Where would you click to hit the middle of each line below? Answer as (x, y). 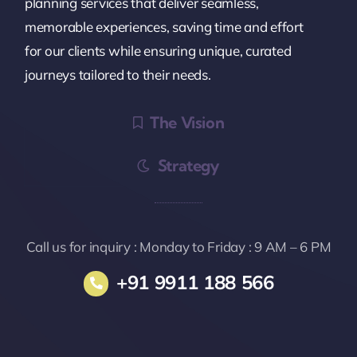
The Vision (187, 123)
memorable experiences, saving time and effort (164, 27)
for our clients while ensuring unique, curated (158, 51)
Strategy (188, 166)
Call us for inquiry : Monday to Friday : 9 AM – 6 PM (178, 247)
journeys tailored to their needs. (118, 75)
